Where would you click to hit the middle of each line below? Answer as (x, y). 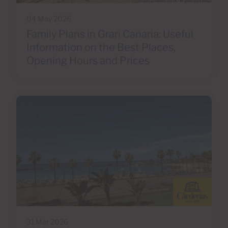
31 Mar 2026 (47, 221)
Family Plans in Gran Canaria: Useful (110, 34)
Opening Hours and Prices (88, 61)
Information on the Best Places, (101, 48)
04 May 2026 (49, 19)
